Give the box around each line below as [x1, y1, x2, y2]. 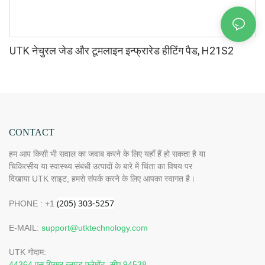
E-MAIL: [9, 223, 41, 233]
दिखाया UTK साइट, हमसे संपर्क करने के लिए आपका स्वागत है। [9, 174, 195, 184]
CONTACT [9, 127, 54, 137]
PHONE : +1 [9, 199, 57, 209]
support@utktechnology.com [41, 223, 148, 233]
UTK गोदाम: [9, 247, 46, 257]
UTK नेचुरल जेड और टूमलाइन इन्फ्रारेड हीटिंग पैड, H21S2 [9, 44, 234, 57]
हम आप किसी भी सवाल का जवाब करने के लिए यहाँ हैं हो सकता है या [9, 149, 205, 159]
